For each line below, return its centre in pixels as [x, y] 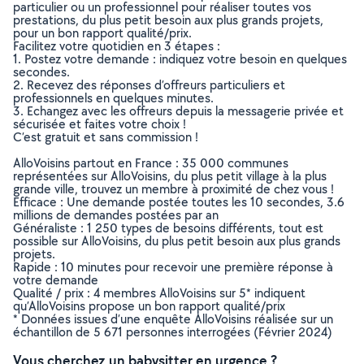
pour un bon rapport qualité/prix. [102, 33]
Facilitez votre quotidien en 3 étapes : [117, 46]
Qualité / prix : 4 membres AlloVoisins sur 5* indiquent [159, 293]
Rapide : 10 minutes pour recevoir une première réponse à [173, 267]
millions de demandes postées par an [116, 215]
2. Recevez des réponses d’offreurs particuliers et [149, 85]
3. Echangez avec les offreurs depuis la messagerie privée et [178, 111]
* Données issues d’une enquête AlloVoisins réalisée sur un [173, 319]
